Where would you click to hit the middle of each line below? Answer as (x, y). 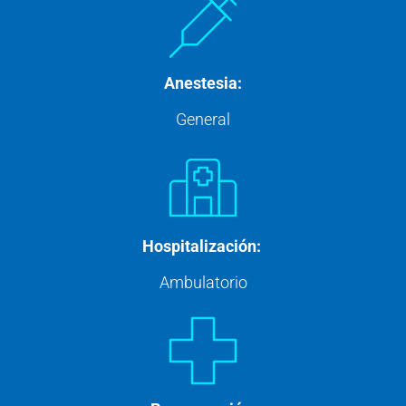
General (203, 120)
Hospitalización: (201, 246)
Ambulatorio (203, 283)
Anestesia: (203, 83)
